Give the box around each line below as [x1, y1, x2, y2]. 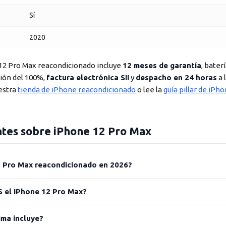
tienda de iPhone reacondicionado [18, 85, 136, 94]
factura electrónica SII [46, 73, 129, 82]
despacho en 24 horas [136, 73, 217, 82]
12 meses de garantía [123, 61, 201, 70]
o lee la [136, 85, 163, 94]
